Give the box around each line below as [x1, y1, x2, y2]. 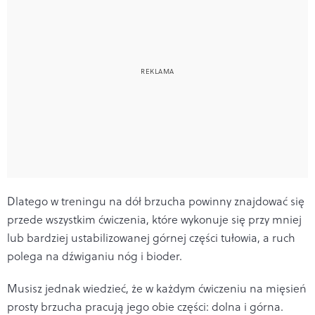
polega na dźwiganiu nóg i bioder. [7, 247, 182, 264]
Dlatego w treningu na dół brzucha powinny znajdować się [7, 193, 304, 209]
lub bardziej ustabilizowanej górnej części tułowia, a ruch [7, 229, 295, 245]
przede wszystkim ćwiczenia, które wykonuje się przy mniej [7, 211, 302, 227]
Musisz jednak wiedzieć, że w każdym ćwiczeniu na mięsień [7, 280, 307, 296]
